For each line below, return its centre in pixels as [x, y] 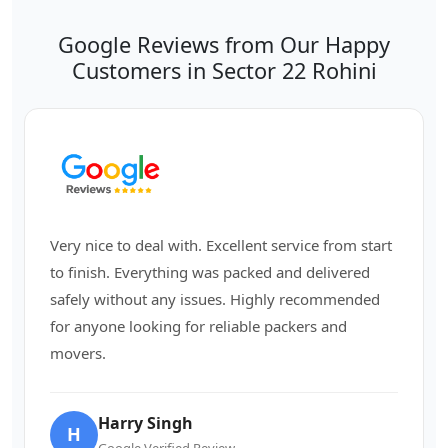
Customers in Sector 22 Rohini [224, 70]
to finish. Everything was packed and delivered [210, 271]
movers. [78, 352]
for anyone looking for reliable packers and [198, 325]
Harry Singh [145, 422]
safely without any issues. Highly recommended [215, 298]
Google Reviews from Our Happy [224, 44]
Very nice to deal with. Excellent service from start [221, 244]
